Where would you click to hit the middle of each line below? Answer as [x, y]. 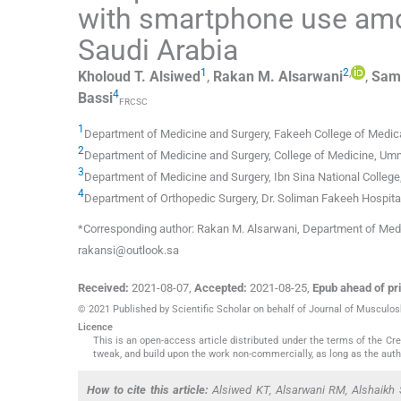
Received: [103, 288]
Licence [95, 328]
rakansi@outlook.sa [128, 251]
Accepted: [221, 288]
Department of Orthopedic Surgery [170, 199]
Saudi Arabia [158, 50]
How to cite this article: [148, 390]
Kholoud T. [112, 76]
